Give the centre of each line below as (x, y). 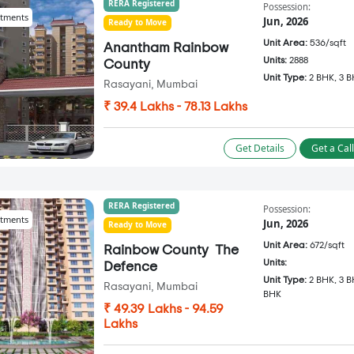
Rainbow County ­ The (171, 250)
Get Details (260, 148)
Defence (130, 267)
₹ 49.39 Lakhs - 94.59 (163, 309)
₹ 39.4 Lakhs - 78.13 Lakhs (175, 107)
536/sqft (328, 43)
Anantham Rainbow (166, 48)
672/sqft (328, 245)
